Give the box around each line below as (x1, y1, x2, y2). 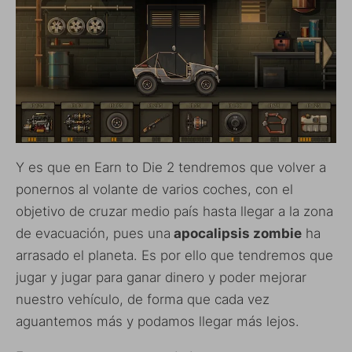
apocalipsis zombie (170, 225, 302, 242)
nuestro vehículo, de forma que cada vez (16, 291, 269, 308)
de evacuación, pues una (16, 225, 170, 242)
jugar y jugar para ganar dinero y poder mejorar (16, 269, 306, 286)
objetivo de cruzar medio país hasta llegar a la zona (16, 203, 333, 220)
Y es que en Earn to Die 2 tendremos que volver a (16, 159, 326, 176)
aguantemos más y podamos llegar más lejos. (16, 313, 299, 330)
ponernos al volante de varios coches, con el (16, 181, 293, 198)
